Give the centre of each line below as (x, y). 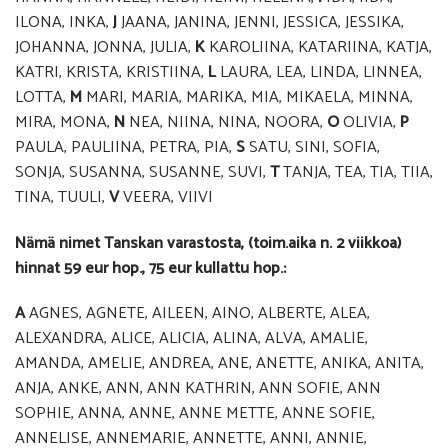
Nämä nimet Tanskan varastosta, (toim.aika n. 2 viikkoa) (208, 243)
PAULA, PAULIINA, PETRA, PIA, (125, 147)
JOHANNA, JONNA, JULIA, (103, 47)
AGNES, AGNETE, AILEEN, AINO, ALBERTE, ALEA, (197, 314)
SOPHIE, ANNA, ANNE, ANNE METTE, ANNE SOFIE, (195, 414)
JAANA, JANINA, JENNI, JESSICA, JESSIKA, (260, 22)
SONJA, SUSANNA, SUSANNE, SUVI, (140, 172)
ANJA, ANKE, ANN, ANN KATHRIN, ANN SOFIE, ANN (198, 389)
